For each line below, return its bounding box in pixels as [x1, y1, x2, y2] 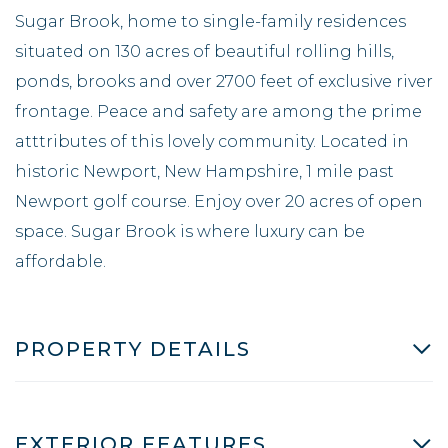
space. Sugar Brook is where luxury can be [15, 221, 365, 241]
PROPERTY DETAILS [15, 336, 251, 361]
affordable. [15, 251, 106, 271]
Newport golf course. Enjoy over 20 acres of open [15, 191, 423, 211]
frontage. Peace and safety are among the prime [15, 101, 422, 121]
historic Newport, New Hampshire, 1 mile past [15, 161, 394, 181]
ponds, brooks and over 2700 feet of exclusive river [15, 71, 433, 91]
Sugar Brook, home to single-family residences [15, 11, 406, 31]
